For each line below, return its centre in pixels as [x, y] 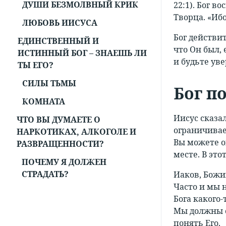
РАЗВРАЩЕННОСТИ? [61, 144]
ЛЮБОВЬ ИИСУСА [60, 23]
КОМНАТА [44, 102]
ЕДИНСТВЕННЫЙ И [58, 41]
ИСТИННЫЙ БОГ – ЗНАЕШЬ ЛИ [82, 53]
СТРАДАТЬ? [45, 174]
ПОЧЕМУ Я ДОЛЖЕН [64, 162]
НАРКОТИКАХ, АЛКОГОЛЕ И [77, 132]
